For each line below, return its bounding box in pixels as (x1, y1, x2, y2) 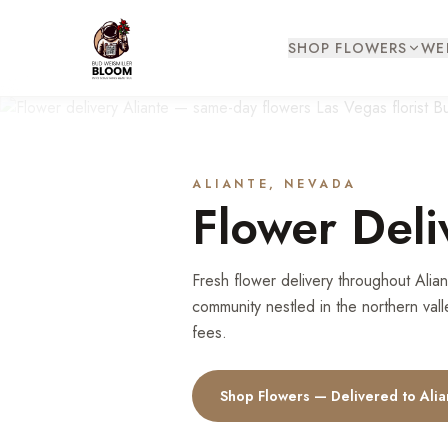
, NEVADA (269, 175, 358, 193)
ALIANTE (192, 175, 270, 193)
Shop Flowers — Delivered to (220, 386, 420, 406)
